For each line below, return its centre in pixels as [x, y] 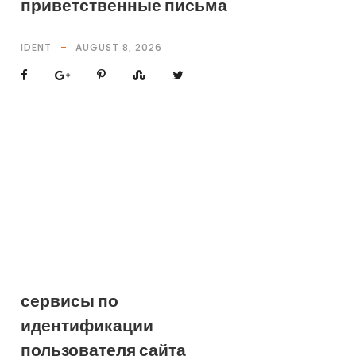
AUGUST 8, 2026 [118, 47]
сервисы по [69, 301]
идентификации [87, 325]
